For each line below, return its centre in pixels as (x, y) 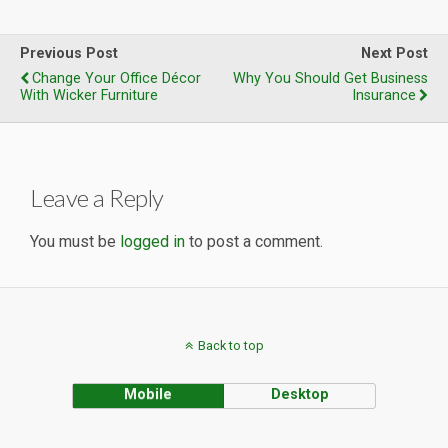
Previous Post (69, 53)
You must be (75, 241)
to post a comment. (254, 241)
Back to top (230, 345)
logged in (152, 241)
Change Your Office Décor (116, 78)
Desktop (299, 394)
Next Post (394, 53)
